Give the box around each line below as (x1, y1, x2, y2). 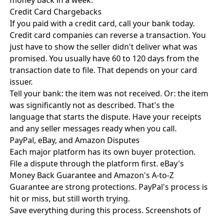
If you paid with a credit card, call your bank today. (10, 18, 195, 29)
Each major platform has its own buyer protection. (10, 146, 196, 157)
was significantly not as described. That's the (10, 100, 174, 110)
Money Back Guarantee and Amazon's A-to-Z (10, 170, 174, 181)
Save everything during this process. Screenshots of (10, 205, 201, 216)
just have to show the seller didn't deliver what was (10, 41, 198, 52)
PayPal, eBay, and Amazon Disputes (10, 135, 140, 145)
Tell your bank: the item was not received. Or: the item (10, 88, 208, 99)
